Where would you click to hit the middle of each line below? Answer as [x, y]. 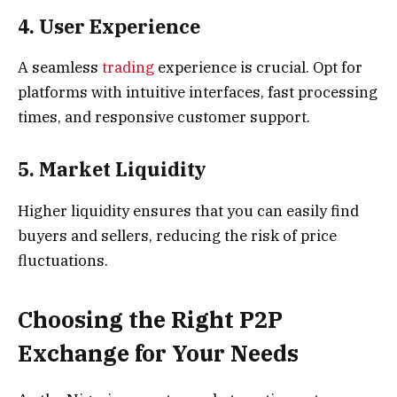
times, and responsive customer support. [164, 117]
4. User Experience [109, 26]
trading [128, 67]
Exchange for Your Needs [158, 354]
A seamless [60, 67]
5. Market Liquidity [112, 170]
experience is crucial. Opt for [258, 67]
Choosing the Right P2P [150, 320]
